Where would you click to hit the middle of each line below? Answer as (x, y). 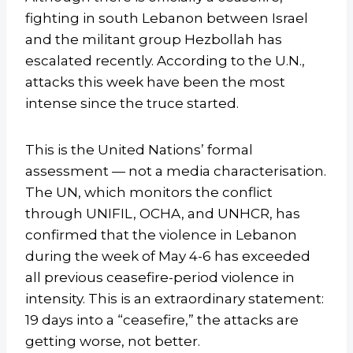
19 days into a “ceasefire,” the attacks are (162, 320)
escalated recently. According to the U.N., (165, 61)
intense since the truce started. (132, 104)
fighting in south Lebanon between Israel (167, 19)
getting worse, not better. (113, 342)
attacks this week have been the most (155, 82)
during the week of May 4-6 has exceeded (168, 256)
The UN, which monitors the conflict (149, 193)
